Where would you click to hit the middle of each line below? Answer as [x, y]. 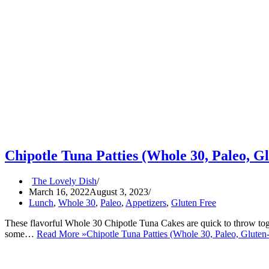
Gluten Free [194, 203]
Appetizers [146, 203]
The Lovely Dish [64, 181]
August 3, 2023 [119, 192]
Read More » [62, 234]
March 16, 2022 [59, 192]
